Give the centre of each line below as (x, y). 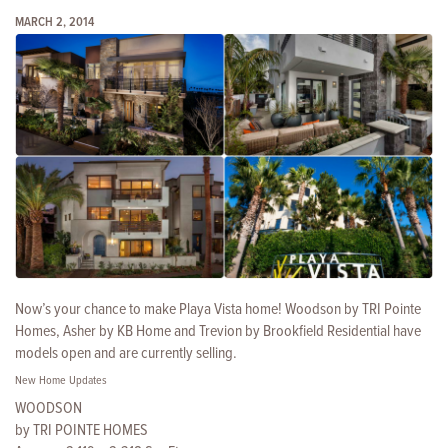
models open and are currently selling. (126, 354)
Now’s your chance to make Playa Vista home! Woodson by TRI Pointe (218, 310)
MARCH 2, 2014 (54, 22)
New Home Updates (61, 381)
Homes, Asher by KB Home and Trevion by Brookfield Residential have (218, 332)
